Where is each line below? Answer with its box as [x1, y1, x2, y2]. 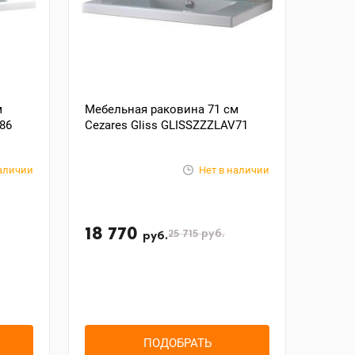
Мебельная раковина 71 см [85, 102, 239, 116]
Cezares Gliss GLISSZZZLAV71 [85, 118, 249, 132]
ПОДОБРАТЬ [143, 335, 212, 350]
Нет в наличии [198, 164, 269, 176]
